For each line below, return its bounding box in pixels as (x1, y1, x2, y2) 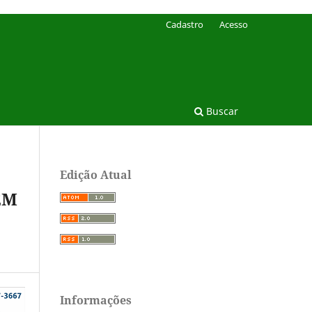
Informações (60, 292, 132, 308)
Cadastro (166, 17, 204, 31)
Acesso (219, 17, 248, 31)
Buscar (203, 104, 238, 118)
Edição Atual (60, 166, 132, 182)
